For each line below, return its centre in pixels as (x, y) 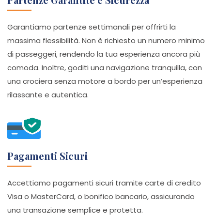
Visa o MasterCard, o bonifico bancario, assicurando (101, 196)
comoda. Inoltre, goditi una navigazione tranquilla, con (105, 68)
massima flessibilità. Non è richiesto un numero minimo (106, 40)
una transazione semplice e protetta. (75, 210)
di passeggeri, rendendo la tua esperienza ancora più (104, 54)
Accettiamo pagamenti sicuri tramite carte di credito (104, 183)
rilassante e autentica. (48, 95)
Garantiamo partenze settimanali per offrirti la (92, 27)
